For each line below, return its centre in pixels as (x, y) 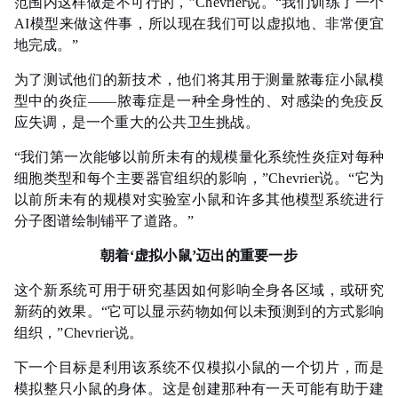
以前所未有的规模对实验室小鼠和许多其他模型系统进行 (199, 200)
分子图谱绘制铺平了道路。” (103, 221)
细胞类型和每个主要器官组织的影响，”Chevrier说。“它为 (199, 179)
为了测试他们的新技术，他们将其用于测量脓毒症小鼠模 (199, 80)
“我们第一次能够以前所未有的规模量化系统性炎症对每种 (199, 157)
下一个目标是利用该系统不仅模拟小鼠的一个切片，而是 (199, 368)
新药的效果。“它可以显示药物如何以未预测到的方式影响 (199, 312)
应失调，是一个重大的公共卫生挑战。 (136, 123)
